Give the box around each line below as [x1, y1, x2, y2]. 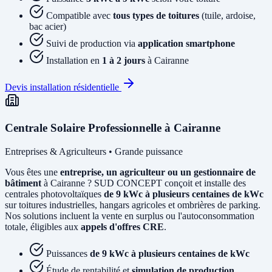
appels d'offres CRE [81, 221, 164, 232]
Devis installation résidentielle [5, 82, 121, 93]
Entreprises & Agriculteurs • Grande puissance [5, 146, 183, 157]
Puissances [46, 248, 90, 259]
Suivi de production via [46, 38, 138, 49]
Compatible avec [46, 10, 113, 21]
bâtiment [5, 177, 41, 188]
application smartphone [138, 38, 235, 49]
